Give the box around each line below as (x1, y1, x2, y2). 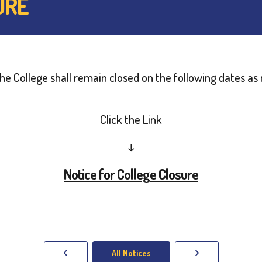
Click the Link (100, 111, 162, 127)
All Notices (111, 248, 151, 258)
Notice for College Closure (64, 165, 198, 183)
